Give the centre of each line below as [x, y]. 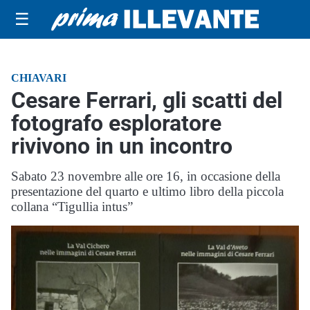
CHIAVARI [39, 78]
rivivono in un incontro [122, 146]
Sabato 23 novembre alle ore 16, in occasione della [146, 176]
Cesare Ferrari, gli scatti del [147, 100]
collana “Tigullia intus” [72, 207]
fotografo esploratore [116, 123]
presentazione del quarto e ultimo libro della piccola [147, 191]
